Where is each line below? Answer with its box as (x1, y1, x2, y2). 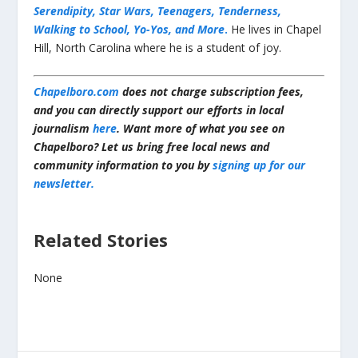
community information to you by (34, 157, 213, 173)
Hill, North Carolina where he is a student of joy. (34, 40, 282, 56)
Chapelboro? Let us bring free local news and (34, 138, 270, 154)
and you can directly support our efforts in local (34, 101, 284, 117)
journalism (34, 120, 93, 136)
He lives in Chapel (228, 22, 322, 38)
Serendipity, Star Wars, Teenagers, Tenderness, (34, 3, 282, 19)
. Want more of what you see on (117, 120, 285, 136)
